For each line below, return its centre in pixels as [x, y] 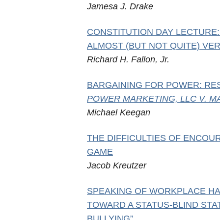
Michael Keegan [118, 112]
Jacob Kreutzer [116, 165]
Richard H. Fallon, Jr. [128, 59]
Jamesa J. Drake [120, 6]
